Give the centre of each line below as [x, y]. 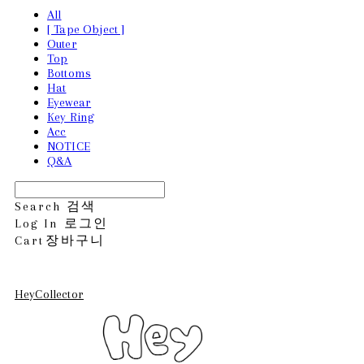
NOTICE [69, 146]
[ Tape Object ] [86, 29]
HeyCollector [49, 294]
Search [38, 206]
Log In [37, 223]
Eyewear [69, 102]
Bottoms [69, 73]
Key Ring [71, 117]
